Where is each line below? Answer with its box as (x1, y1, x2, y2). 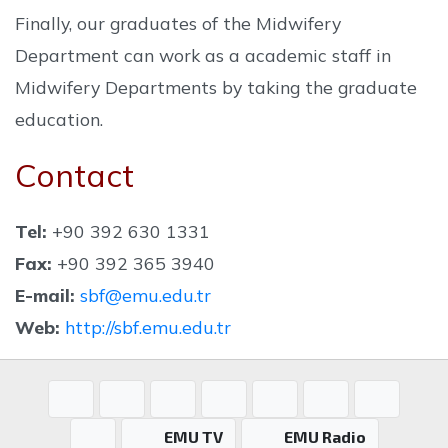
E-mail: (15, 284, 75, 306)
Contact (15, 155, 134, 195)
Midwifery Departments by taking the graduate (15, 76, 417, 98)
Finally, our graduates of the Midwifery (15, 12, 341, 34)
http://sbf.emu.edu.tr (65, 316, 231, 338)
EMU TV (163, 427, 223, 446)
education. (15, 108, 103, 130)
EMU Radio (283, 427, 366, 446)
